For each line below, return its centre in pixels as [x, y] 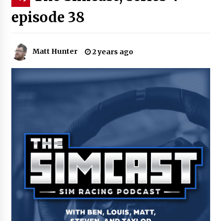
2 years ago [112, 52]
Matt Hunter [55, 52]
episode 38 [48, 17]
